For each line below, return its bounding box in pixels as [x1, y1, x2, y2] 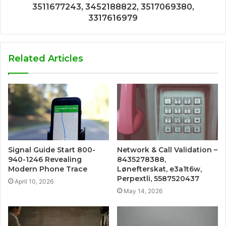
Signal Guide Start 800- [8, 145, 95, 155]
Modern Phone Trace [8, 164, 87, 174]
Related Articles [8, 52, 83, 64]
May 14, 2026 [124, 187, 162, 195]
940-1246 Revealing [8, 155, 82, 164]
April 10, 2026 [15, 178, 53, 186]
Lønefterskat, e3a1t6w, [117, 164, 202, 174]
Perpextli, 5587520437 [117, 174, 199, 184]
